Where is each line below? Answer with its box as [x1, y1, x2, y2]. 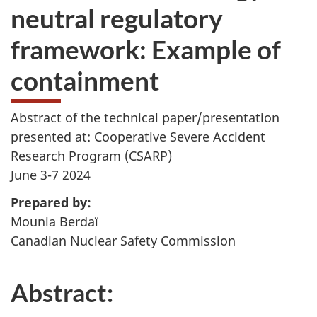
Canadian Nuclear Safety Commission [11, 231, 236, 249]
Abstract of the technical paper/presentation [11, 109, 279, 126]
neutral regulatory [11, 1, 223, 34]
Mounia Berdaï [11, 212, 98, 230]
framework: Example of [11, 33, 281, 65]
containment [11, 64, 159, 96]
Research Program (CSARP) [11, 147, 172, 164]
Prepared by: [11, 193, 91, 211]
